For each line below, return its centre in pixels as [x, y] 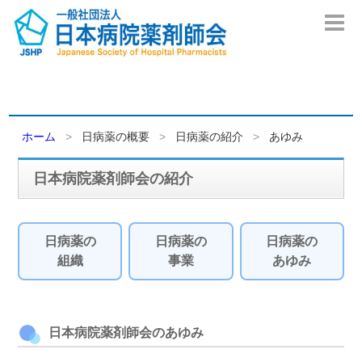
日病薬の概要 [116, 137]
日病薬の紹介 [210, 137]
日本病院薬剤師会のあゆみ [126, 333]
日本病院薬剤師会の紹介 [114, 179]
